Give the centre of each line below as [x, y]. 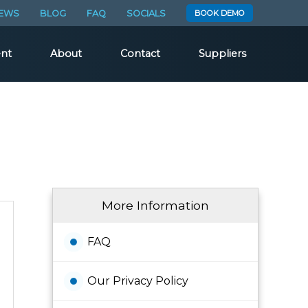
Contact [140, 54]
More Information [155, 205]
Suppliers [222, 54]
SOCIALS [146, 13]
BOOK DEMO [220, 13]
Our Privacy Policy [138, 281]
